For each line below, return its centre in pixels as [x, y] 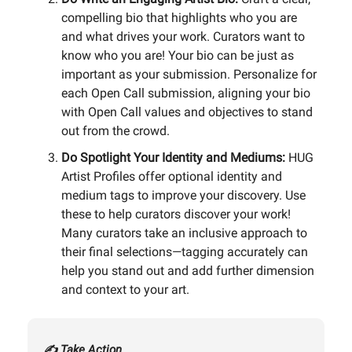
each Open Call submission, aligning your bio [186, 93]
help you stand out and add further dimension [188, 270]
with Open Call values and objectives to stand [187, 112]
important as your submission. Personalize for [189, 74]
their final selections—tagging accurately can [185, 251]
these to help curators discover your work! [176, 214]
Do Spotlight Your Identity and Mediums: [175, 157]
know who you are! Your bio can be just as [178, 55]
